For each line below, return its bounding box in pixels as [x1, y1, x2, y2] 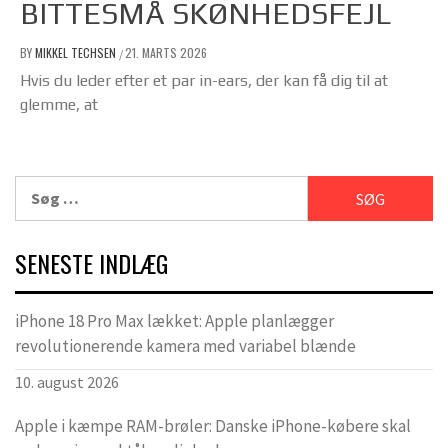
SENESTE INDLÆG [15, 245, 168, 282]
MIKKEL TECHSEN [35, 44, 119, 62]
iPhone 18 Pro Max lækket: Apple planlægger [15, 310, 334, 333]
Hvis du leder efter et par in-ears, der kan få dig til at [20, 71, 388, 91]
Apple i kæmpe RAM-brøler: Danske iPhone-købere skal [15, 415, 411, 438]
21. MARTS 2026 [125, 44, 207, 62]
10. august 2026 [15, 372, 119, 393]
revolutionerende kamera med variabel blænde [15, 335, 356, 358]
